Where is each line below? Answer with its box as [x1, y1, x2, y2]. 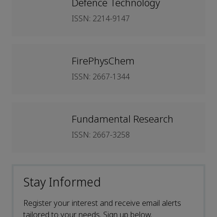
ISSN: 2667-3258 [72, 129, 130, 141]
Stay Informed [23, 174, 101, 192]
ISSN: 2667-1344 [72, 71, 130, 83]
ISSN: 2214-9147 [72, 13, 130, 25]
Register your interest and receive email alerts [23, 198, 181, 209]
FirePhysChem [72, 54, 135, 69]
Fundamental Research [72, 112, 173, 127]
